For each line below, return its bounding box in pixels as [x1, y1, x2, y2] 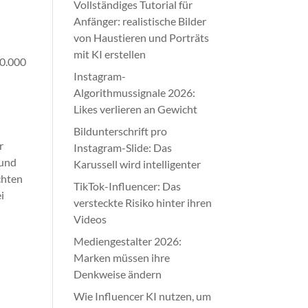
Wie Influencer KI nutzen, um [74, 289, 212, 302]
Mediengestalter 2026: [74, 234, 182, 247]
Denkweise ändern [74, 267, 162, 280]
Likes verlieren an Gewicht [74, 102, 198, 115]
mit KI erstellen [74, 47, 146, 60]
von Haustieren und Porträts [74, 31, 210, 44]
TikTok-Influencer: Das [74, 179, 181, 192]
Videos [74, 212, 107, 225]
